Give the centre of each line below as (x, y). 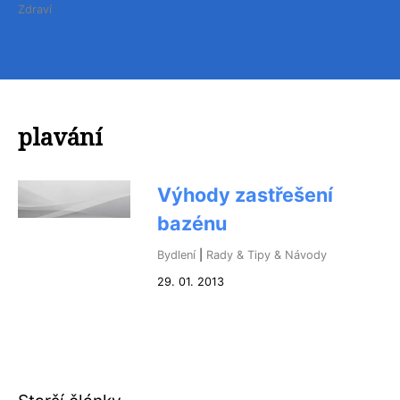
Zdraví (35, 9)
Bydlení (176, 255)
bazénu (192, 223)
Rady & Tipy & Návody (267, 255)
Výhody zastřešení (245, 195)
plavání (60, 137)
